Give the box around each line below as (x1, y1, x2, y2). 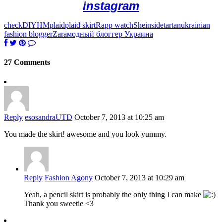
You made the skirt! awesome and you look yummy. (4, 130, 166, 139)
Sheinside (133, 20, 164, 29)
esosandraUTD (25, 113, 72, 122)
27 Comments (4, 57, 50, 66)
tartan (164, 20, 181, 29)
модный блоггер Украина (67, 29, 153, 38)
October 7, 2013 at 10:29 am (95, 173, 184, 182)
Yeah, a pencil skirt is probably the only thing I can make (24, 190, 203, 199)
